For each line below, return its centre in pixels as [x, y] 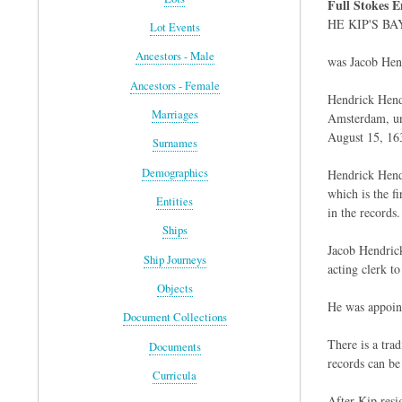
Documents [175, 346]
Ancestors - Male [175, 57]
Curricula [175, 376]
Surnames [175, 144]
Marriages [175, 114]
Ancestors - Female [175, 85]
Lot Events [175, 27]
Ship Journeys [175, 259]
